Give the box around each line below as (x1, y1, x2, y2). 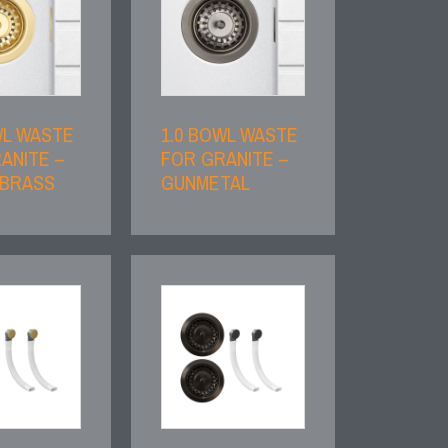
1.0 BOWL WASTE (161, 121, 299, 149)
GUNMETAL (161, 169, 251, 197)
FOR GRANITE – (161, 145, 290, 173)
